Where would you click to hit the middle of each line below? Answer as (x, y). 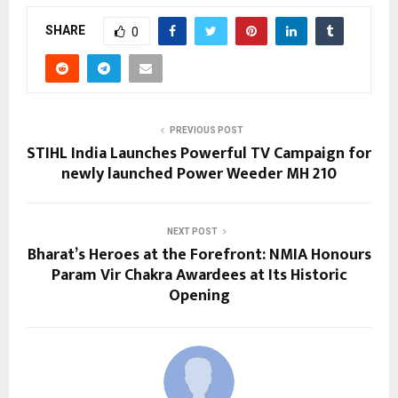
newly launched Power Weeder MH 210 (199, 174)
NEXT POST (192, 231)
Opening (199, 295)
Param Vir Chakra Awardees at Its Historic (199, 275)
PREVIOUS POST (206, 130)
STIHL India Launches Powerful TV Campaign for (199, 153)
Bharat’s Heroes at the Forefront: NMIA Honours (199, 255)
